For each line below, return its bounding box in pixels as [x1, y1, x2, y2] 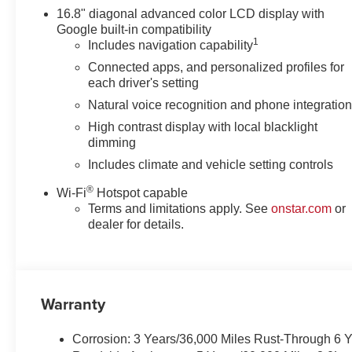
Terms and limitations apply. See [88, 201, 272, 215]
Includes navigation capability [88, 38, 254, 52]
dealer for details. [88, 217, 185, 231]
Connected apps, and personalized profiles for [88, 60, 345, 74]
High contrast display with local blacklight [88, 119, 318, 134]
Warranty [41, 292, 106, 316]
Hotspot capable [93, 185, 189, 200]
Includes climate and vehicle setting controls [88, 157, 334, 171]
